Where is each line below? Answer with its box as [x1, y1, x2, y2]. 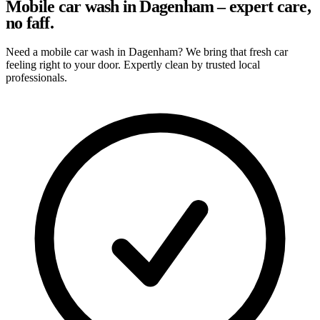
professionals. [6, 71, 67, 84]
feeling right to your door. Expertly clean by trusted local [6, 58, 260, 71]
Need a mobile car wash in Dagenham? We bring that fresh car [6, 45, 288, 58]
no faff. [6, 13, 54, 32]
